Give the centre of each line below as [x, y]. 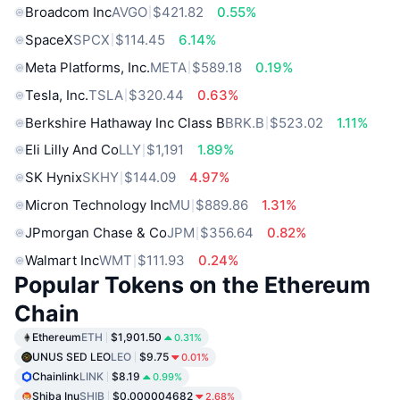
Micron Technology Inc [97, 205]
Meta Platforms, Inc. [87, 67]
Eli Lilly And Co [72, 150]
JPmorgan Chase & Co [96, 233]
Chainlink [56, 377]
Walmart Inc [62, 261]
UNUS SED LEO [71, 357]
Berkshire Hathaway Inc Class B [125, 122]
